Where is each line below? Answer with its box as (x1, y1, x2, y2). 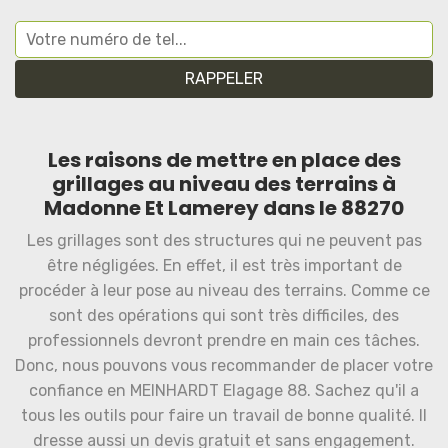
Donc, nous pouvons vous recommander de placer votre (15, 356, 433, 375)
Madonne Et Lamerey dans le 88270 (44, 194, 404, 222)
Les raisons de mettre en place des (47, 146, 401, 174)
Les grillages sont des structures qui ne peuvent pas (26, 231, 422, 250)
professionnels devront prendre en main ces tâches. (28, 331, 420, 350)
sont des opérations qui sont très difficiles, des (49, 306, 399, 325)
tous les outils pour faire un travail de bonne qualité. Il (21, 406, 427, 425)
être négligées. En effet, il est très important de (46, 256, 402, 275)
